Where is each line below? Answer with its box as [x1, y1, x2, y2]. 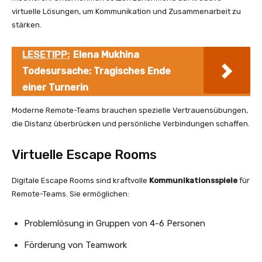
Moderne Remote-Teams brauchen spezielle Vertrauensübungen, [12, 105, 248, 115]
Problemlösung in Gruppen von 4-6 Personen [24, 218, 205, 229]
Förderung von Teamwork [24, 239, 127, 250]
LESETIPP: [22, 49, 70, 60]
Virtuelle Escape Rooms [12, 146, 157, 163]
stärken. [12, 20, 42, 29]
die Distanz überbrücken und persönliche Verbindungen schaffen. [12, 119, 250, 128]
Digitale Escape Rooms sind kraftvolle [12, 175, 149, 185]
